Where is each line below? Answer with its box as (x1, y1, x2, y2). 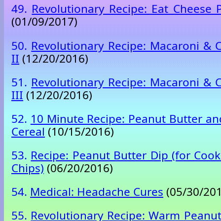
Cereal (11, 123, 45, 139)
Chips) (11, 160, 44, 176)
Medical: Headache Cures (30, 184, 163, 199)
